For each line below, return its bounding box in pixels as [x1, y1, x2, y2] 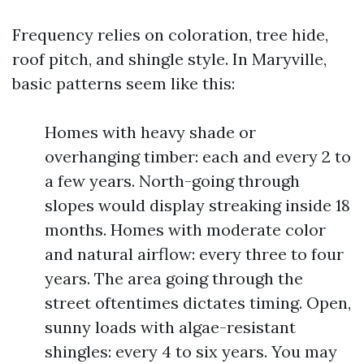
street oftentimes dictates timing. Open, [45, 292, 351, 313]
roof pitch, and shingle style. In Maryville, [12, 49, 327, 69]
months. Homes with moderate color [45, 219, 326, 240]
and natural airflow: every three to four [45, 244, 344, 264]
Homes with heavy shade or [45, 122, 256, 142]
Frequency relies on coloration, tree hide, [12, 24, 328, 45]
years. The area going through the [45, 268, 303, 288]
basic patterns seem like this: [12, 73, 235, 93]
